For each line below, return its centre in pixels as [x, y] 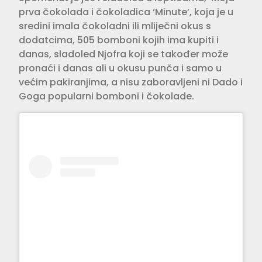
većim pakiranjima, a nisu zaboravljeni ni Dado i [131, 82]
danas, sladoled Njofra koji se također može [123, 54]
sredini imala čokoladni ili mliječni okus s [115, 26]
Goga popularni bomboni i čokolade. [106, 96]
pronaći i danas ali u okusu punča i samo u [120, 68]
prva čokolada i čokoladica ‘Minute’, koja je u [126, 12]
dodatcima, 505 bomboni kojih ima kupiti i [119, 40]
